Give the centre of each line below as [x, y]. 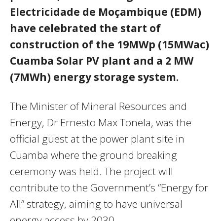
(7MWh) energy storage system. [94, 77]
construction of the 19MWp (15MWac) [110, 45]
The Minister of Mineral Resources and [98, 106]
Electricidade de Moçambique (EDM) [106, 12]
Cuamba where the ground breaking [93, 155]
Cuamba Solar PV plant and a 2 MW [102, 61]
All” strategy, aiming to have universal [96, 204]
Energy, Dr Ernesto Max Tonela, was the [101, 123]
